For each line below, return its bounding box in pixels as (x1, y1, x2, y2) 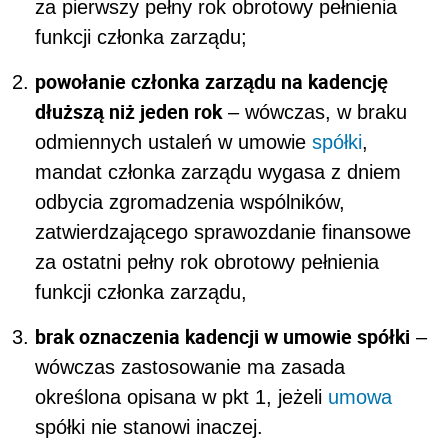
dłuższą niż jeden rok (35, 97, 222, 125)
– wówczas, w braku (222, 100, 407, 123)
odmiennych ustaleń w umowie (35, 130, 312, 153)
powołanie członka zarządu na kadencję (35, 67, 388, 95)
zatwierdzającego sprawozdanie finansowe (35, 220, 411, 243)
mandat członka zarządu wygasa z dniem (35, 160, 401, 183)
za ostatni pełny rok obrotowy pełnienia (35, 250, 379, 273)
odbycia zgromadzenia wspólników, (35, 190, 345, 213)
